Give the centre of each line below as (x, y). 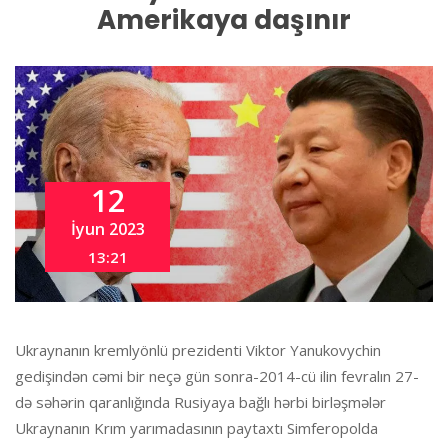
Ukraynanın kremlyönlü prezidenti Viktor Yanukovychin (198, 349)
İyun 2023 (107, 228)
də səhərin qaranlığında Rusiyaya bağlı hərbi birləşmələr (200, 401)
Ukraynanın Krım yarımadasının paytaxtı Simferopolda (196, 427)
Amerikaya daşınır (224, 20)
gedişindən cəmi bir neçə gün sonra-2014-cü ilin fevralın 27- (217, 375)
